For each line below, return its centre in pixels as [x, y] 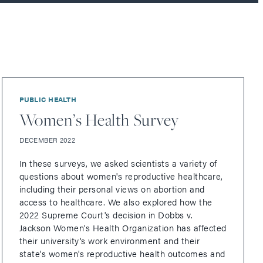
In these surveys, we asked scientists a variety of [118, 163]
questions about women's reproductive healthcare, [121, 176]
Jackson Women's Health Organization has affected [123, 228]
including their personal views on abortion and [112, 189]
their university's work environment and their [109, 241]
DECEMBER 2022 [47, 140]
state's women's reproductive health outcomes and [122, 254]
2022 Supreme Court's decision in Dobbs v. [106, 215]
